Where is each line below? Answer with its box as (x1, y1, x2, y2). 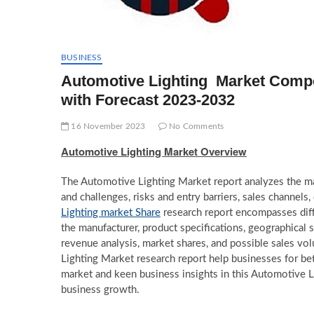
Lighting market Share (61, 207, 161, 218)
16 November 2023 (69, 122, 146, 130)
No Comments (167, 122, 224, 130)
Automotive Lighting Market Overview (61, 144, 247, 159)
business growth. (61, 285, 139, 295)
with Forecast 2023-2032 (61, 91, 235, 109)
